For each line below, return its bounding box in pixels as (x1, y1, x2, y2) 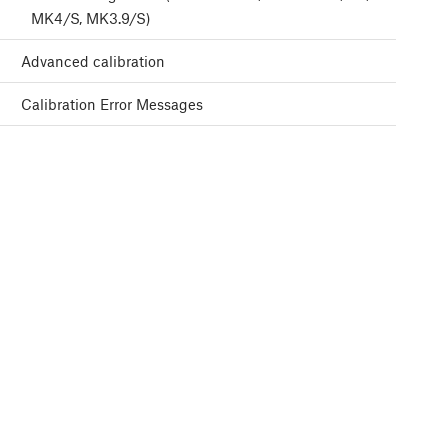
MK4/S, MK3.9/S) (31, 9, 151, 28)
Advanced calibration (21, 52, 165, 71)
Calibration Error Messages (21, 95, 203, 114)
